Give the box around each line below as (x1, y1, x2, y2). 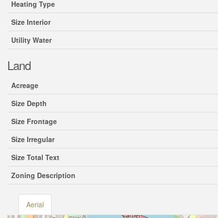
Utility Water (11, 35, 52, 45)
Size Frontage (11, 116, 57, 126)
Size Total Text (11, 152, 59, 162)
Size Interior (11, 17, 51, 27)
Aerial (26, 200, 44, 209)
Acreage (11, 80, 38, 90)
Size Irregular (11, 134, 54, 144)
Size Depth (11, 98, 47, 108)
